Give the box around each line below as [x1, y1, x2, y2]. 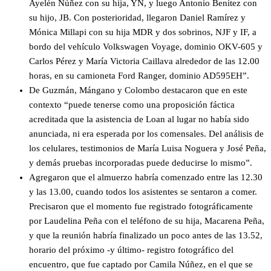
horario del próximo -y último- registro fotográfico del [29, 244, 233, 255]
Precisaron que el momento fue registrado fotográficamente [29, 201, 253, 211]
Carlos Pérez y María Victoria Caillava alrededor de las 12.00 [29, 56, 260, 66]
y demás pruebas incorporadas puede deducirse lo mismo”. [29, 157, 252, 168]
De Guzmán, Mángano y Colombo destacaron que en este [29, 85, 247, 95]
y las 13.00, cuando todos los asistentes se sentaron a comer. [29, 186, 257, 197]
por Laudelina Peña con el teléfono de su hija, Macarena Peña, [29, 215, 264, 226]
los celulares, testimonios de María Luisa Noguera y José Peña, [29, 143, 266, 153]
